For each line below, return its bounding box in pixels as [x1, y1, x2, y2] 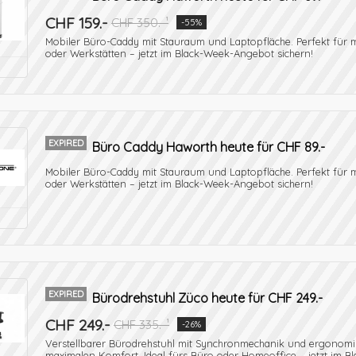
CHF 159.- [45, 14, 107, 33]
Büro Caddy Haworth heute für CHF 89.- [92, 139, 325, 155]
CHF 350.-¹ [111, 15, 168, 30]
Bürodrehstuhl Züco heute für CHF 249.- [92, 290, 323, 306]
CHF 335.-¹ [114, 317, 169, 332]
